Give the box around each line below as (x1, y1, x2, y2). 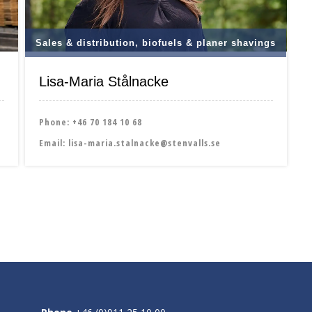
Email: (38, 136, 68, 150)
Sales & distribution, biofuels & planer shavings (35, 38, 276, 49)
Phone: (38, 116, 72, 129)
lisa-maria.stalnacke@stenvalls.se (68, 136, 221, 150)
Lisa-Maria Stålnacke (38, 74, 169, 90)
